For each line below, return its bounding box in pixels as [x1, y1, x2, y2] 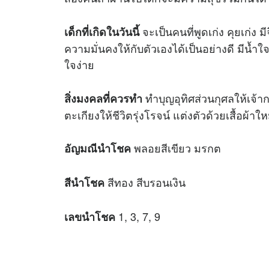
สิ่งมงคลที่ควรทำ [64, 90, 142, 106]
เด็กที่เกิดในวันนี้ [64, 23, 139, 40]
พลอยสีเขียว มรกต [131, 140, 221, 156]
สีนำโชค [64, 175, 104, 191]
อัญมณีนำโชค [64, 141, 131, 157]
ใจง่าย [64, 56, 94, 72]
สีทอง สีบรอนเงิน [104, 174, 186, 190]
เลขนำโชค [64, 209, 115, 225]
